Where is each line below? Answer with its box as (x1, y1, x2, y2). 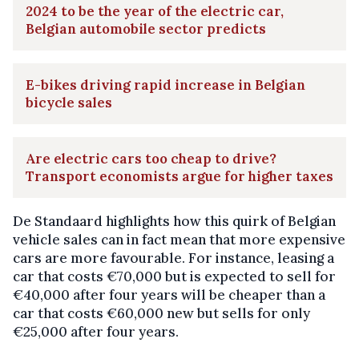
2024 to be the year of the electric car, (26, 2, 284, 20)
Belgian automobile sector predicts (26, 19, 266, 38)
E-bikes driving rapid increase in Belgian (26, 75, 305, 94)
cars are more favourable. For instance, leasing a (13, 248, 334, 267)
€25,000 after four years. (13, 322, 179, 341)
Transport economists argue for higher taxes (26, 167, 333, 185)
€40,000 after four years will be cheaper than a (13, 285, 325, 304)
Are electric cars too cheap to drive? (26, 149, 276, 167)
